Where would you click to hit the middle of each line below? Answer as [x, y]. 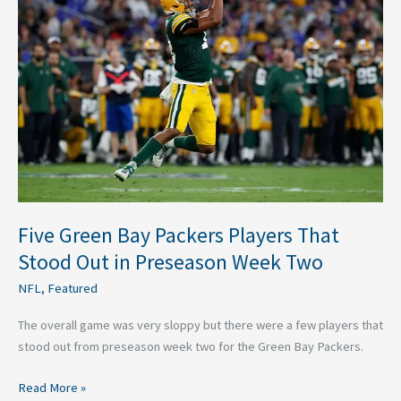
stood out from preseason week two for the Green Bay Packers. [191, 346]
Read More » [52, 387]
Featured [73, 289]
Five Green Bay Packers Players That [179, 235]
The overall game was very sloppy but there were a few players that [200, 324]
